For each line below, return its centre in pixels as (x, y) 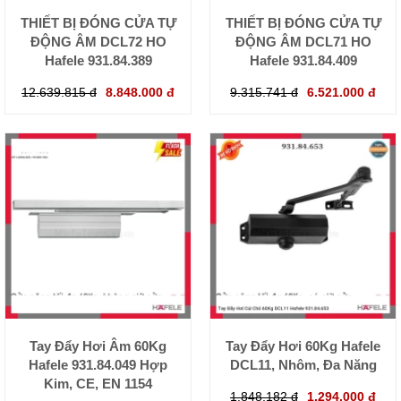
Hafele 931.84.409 (303, 60)
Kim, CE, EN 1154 (98, 383)
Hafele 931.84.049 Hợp (98, 364)
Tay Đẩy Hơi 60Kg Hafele (303, 346)
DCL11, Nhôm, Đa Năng (303, 364)
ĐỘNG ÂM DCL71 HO (303, 41)
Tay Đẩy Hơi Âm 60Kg (98, 346)
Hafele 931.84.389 (98, 60)
